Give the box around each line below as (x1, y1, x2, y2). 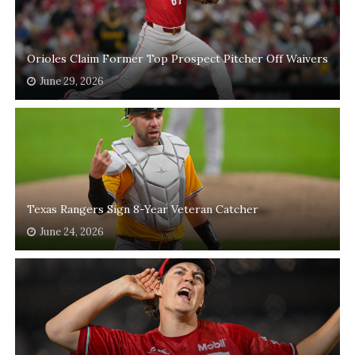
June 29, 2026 (39, 74, 104, 89)
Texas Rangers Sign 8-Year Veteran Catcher (26, 202, 258, 217)
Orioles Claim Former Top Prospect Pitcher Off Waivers (26, 52, 328, 67)
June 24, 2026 (39, 225, 104, 239)
